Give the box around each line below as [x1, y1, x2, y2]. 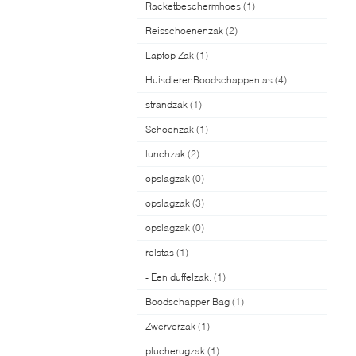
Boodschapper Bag [145, 296, 230, 308]
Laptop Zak [145, 49, 194, 61]
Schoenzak [145, 123, 194, 135]
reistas [145, 246, 174, 258]
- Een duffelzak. [145, 271, 211, 283]
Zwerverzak [145, 320, 195, 332]
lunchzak [145, 148, 185, 160]
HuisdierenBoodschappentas [145, 74, 273, 86]
